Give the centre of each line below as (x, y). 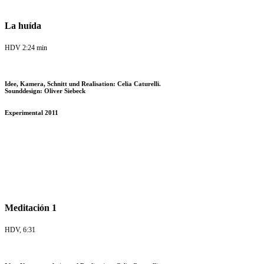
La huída (23, 26)
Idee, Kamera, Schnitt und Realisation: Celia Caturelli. (83, 84)
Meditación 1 (31, 207)
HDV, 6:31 (20, 230)
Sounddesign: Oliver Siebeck (45, 91)
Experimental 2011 (32, 113)
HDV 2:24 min (26, 48)
